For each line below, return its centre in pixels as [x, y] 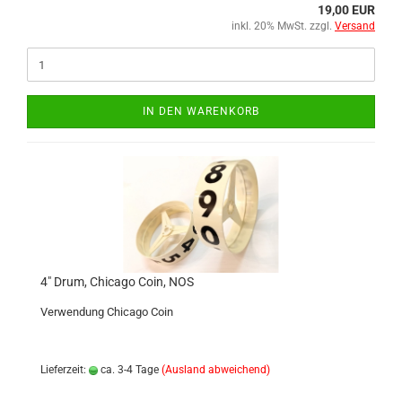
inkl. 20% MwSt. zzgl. [283, 26]
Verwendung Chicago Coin [107, 312]
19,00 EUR [346, 10]
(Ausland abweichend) [216, 370]
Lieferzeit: [65, 370]
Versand [355, 26]
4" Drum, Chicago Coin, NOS [117, 282]
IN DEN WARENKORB [201, 111]
